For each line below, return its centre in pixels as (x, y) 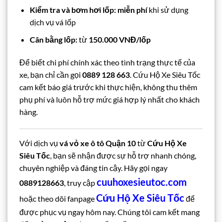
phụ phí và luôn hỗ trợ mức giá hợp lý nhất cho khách (110, 99)
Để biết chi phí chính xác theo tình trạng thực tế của (107, 62)
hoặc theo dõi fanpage (58, 198)
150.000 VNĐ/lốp (119, 40)
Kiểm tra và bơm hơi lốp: (73, 10)
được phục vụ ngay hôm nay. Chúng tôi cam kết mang (110, 212)
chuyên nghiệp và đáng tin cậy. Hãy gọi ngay (93, 167)
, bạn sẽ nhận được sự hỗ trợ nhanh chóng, (123, 155)
